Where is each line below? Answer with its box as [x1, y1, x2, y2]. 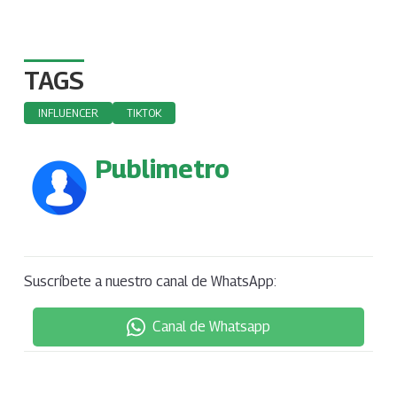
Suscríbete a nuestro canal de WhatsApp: [23, 273, 276, 291]
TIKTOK [126, 106, 161, 121]
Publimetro [94, 153, 230, 184]
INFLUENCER [37, 106, 98, 121]
